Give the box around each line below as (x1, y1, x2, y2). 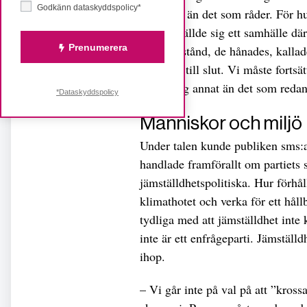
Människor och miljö (140, 111, 302, 134)
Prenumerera (68, 41, 127, 53)
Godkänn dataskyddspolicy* (37, 2, 141, 12)
